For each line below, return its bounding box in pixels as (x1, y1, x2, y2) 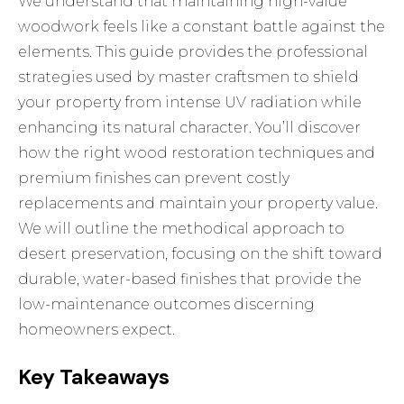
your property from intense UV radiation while (18, 94, 363, 112)
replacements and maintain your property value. (18, 195, 379, 213)
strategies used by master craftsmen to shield (18, 69, 360, 87)
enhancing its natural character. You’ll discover (18, 119, 362, 137)
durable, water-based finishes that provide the (18, 271, 363, 289)
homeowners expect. (18, 321, 176, 339)
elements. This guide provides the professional (18, 43, 369, 61)
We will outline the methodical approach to (18, 220, 345, 238)
